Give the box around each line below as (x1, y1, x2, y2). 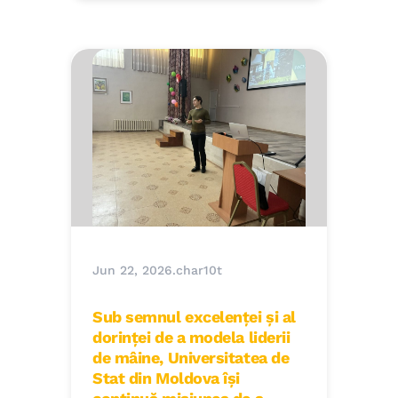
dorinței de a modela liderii (92, 328, 291, 347)
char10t (176, 263, 222, 278)
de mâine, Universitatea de (92, 348, 290, 368)
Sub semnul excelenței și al (92, 307, 296, 327)
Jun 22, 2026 (92, 263, 172, 278)
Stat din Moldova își (92, 369, 241, 388)
